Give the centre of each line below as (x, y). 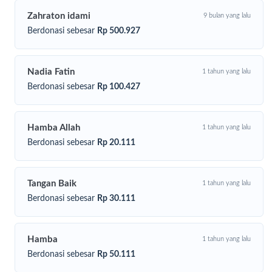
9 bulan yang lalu (227, 15)
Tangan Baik (52, 183)
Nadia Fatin (51, 72)
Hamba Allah (54, 127)
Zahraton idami (59, 16)
